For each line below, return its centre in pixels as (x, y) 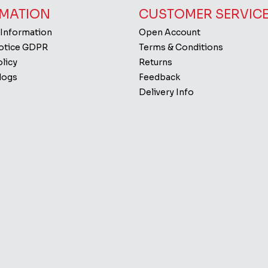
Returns (155, 62)
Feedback (159, 77)
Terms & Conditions (181, 47)
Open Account (169, 32)
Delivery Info (166, 92)
